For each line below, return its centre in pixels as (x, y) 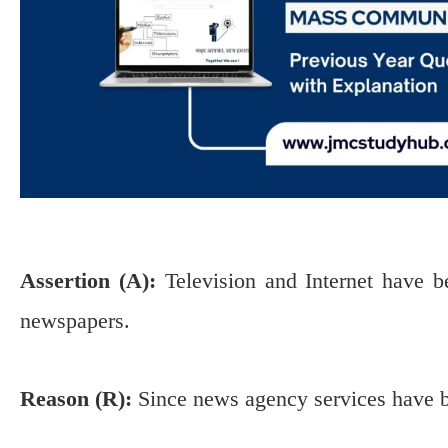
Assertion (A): (88, 280)
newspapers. (75, 320)
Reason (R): (76, 399)
